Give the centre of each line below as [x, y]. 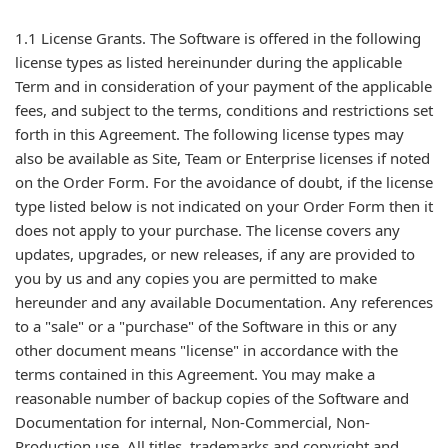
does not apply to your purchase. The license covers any [207, 230]
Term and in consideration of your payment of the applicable [223, 86]
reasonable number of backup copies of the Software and [212, 398]
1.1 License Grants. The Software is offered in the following [218, 38]
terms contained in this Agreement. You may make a [195, 374]
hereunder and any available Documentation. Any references [224, 302]
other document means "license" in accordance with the [206, 350]
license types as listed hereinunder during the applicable [208, 62]
